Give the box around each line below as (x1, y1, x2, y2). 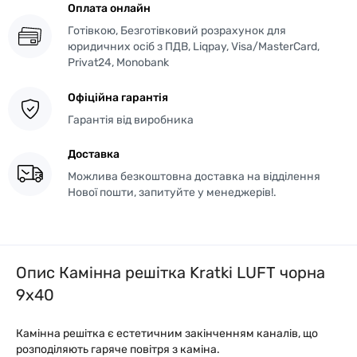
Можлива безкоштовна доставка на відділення (68, 170, 320, 183)
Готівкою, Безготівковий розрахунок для (68, 24, 286, 37)
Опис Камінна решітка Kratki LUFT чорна (16, 263, 325, 282)
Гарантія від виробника (68, 112, 194, 127)
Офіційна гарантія (68, 90, 168, 104)
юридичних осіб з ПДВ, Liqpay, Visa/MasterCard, (68, 40, 320, 53)
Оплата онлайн (68, 2, 151, 15)
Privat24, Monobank (68, 56, 169, 69)
